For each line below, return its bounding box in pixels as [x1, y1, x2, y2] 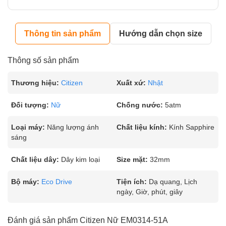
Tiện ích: [117, 178, 147, 186]
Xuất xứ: [117, 79, 146, 87]
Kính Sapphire [169, 123, 214, 131]
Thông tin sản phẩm [24, 29, 101, 38]
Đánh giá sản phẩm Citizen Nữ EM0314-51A [8, 216, 168, 224]
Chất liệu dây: [11, 155, 59, 163]
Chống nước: [117, 101, 163, 109]
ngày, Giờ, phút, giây [117, 188, 183, 196]
